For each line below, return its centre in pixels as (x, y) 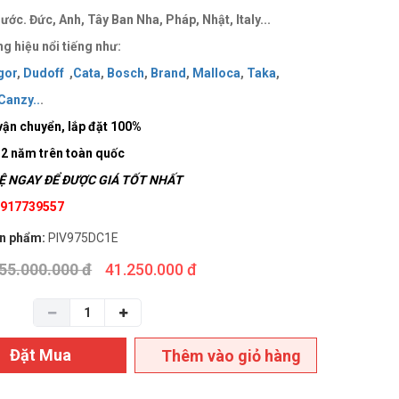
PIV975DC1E (84, 238)
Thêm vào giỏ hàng (232, 356)
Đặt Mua (41, 355)
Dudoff (45, 73)
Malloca (217, 73)
